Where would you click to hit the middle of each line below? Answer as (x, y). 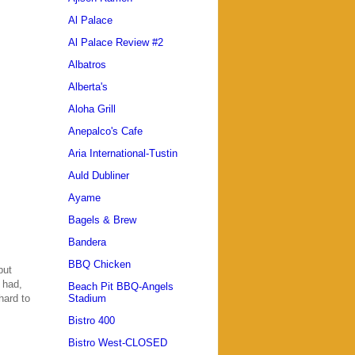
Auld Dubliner (99, 176)
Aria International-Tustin (123, 154)
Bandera (87, 242)
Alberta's (88, 87)
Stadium (87, 299)
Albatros (87, 65)
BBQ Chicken (99, 265)
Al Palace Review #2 (116, 43)
